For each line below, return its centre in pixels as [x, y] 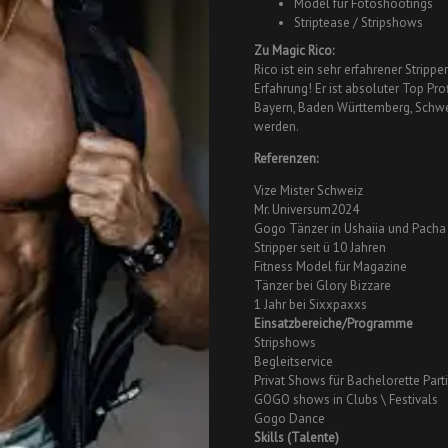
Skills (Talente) [296, 437]
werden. [276, 126]
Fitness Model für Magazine [330, 266]
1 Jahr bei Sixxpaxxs [310, 304]
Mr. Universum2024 [306, 209]
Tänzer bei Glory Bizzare [322, 285]
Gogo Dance [289, 418]
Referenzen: [286, 158]
